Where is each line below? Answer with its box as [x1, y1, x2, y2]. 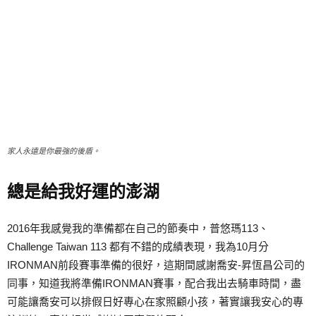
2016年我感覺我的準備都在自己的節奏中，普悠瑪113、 [7, 222, 269, 235]
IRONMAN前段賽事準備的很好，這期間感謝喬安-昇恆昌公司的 [7, 259, 305, 272]
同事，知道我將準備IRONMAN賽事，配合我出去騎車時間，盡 [7, 277, 301, 290]
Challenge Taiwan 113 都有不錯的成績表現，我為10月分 [7, 241, 269, 253]
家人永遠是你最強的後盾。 [7, 147, 100, 156]
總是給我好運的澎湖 [7, 182, 159, 202]
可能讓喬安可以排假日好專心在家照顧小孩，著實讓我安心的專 [7, 296, 303, 308]
